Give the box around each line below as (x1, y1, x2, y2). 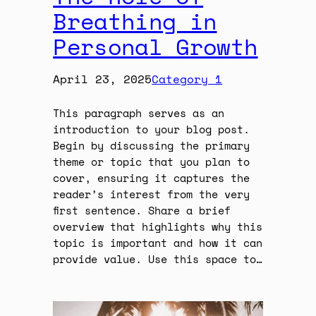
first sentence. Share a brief (53, 202, 231, 218)
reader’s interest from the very (53, 186, 250, 202)
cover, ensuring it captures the (53, 170, 250, 186)
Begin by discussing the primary (53, 138, 250, 153)
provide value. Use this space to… (53, 251, 263, 267)
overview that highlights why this (53, 219, 263, 234)
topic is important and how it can (53, 235, 263, 250)
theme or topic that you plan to (53, 154, 250, 169)
